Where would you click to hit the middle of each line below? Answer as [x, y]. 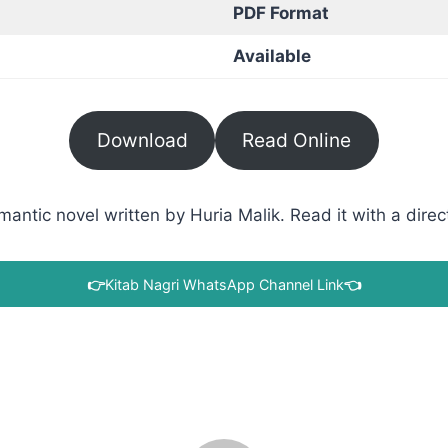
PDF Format [280, 12]
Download [142, 140]
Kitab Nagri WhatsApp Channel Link [224, 284]
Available [271, 55]
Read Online [297, 140]
